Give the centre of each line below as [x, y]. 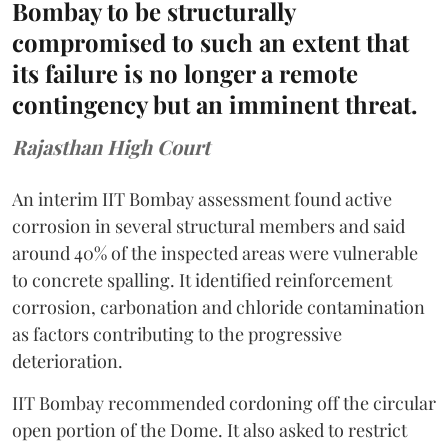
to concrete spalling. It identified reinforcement [202, 280]
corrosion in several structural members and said [208, 226]
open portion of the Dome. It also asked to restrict [209, 430]
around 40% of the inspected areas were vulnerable [215, 253]
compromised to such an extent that [210, 42]
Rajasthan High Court [111, 146]
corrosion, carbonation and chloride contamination [218, 307]
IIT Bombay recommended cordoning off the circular [224, 403]
